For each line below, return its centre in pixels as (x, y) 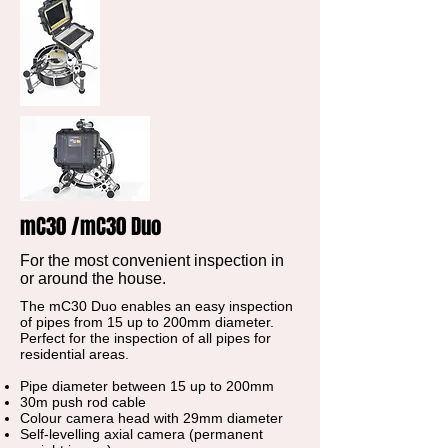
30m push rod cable (83, 402)
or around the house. (93, 278)
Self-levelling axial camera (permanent (141, 434)
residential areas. (74, 354)
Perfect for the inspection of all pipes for (145, 338)
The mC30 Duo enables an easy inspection (156, 306)
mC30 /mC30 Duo (90, 226)
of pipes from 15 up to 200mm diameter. (147, 322)
